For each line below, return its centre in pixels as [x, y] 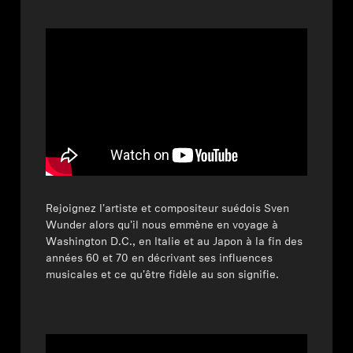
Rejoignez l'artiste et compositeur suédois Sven [168, 209]
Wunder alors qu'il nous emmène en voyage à [162, 225]
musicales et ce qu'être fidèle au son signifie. [163, 275]
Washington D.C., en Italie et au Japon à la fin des [175, 242]
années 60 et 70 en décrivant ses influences [160, 258]
